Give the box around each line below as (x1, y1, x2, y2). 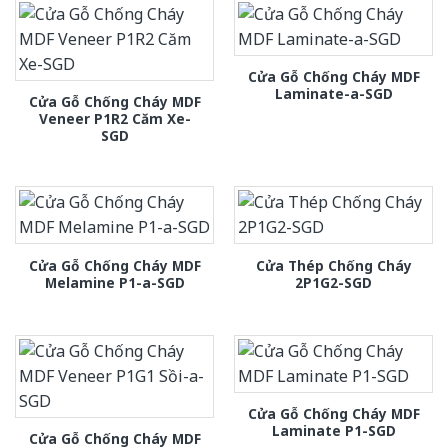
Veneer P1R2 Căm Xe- (38, 109, 191, 129)
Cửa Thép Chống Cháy (255, 255, 412, 275)
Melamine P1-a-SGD (44, 272, 185, 292)
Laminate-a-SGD (274, 84, 393, 104)
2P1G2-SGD (295, 272, 372, 292)
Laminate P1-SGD (271, 421, 396, 441)
